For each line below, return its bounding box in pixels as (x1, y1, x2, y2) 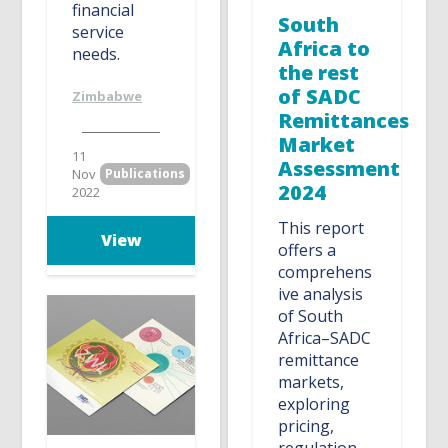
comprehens (278, 261, 373, 284)
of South (278, 305, 344, 328)
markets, (278, 371, 345, 394)
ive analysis (278, 283, 364, 306)
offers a (278, 239, 337, 262)
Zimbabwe (72, 87, 143, 106)
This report (278, 217, 365, 240)
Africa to (278, 35, 371, 63)
